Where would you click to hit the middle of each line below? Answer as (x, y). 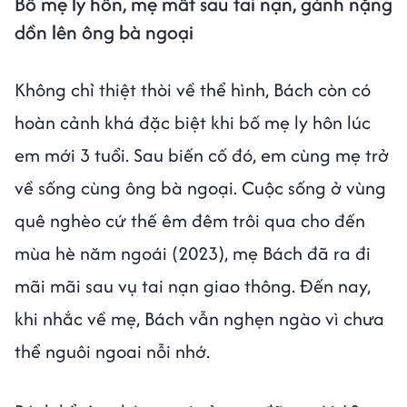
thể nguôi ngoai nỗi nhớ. (114, 351)
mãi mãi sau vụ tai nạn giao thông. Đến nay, (193, 285)
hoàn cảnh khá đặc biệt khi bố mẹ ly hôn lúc (193, 122)
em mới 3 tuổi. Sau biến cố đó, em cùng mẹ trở (202, 154)
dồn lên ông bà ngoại (106, 32)
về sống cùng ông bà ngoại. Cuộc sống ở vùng (200, 187)
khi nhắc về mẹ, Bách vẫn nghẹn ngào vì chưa (199, 318)
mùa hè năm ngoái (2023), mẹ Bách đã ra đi (193, 253)
